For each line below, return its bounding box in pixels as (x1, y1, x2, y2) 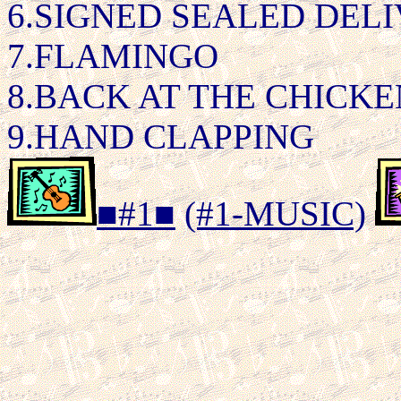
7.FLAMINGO (7, 37, 218, 75)
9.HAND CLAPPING (7, 117, 314, 156)
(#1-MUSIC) (184, 194, 366, 233)
